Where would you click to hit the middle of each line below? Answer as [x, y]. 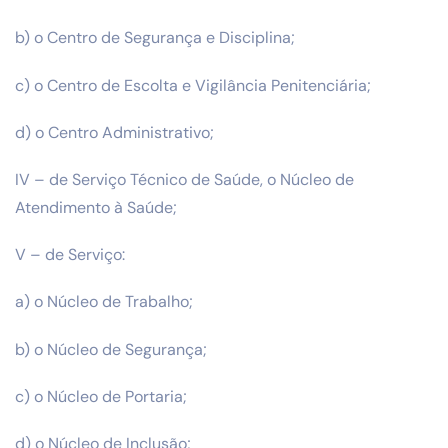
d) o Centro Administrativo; [114, 132]
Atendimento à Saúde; [96, 207]
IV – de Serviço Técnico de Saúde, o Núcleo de [184, 179]
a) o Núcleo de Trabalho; [104, 302]
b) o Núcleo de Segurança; [111, 349]
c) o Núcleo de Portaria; [101, 396]
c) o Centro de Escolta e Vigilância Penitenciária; [193, 85]
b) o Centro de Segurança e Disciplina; [155, 38]
